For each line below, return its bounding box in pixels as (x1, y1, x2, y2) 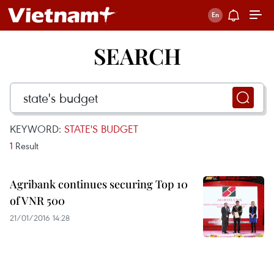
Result (13, 139, 39, 152)
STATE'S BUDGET (64, 122, 138, 136)
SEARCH (93, 41, 181, 70)
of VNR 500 (10, 193, 65, 208)
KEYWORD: (10, 122, 64, 136)
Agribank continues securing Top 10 (10, 177, 188, 191)
